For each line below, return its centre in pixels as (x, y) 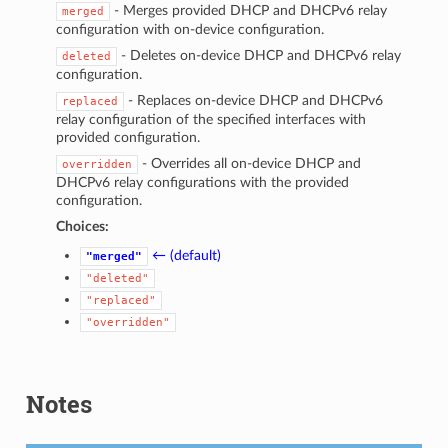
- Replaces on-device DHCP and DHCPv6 (254, 100)
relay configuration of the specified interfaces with (211, 119)
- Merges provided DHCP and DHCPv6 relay (249, 10)
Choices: (83, 226)
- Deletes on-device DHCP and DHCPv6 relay (259, 55)
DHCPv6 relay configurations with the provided (203, 182)
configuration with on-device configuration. (190, 29)
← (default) (187, 255)
